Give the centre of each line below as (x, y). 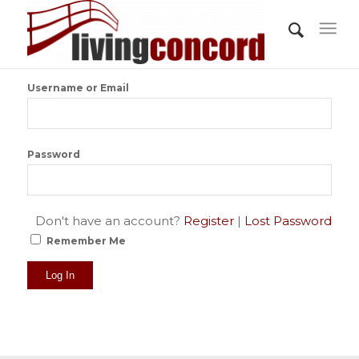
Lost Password (288, 220)
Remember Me (86, 240)
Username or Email (78, 87)
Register (209, 220)
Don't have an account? (110, 220)
